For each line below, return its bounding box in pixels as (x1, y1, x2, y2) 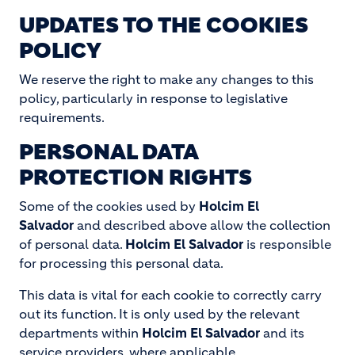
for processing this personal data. (19, 255, 223, 271)
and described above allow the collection (74, 217, 330, 233)
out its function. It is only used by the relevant (19, 306, 300, 322)
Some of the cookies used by (19, 198, 199, 214)
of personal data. (19, 236, 125, 252)
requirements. (19, 109, 105, 125)
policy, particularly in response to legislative (19, 90, 288, 106)
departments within (19, 325, 142, 341)
